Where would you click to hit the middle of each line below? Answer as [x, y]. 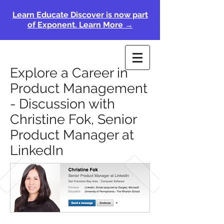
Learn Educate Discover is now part [80, 15]
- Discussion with [62, 104]
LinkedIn [38, 150]
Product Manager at [72, 135]
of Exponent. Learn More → [80, 25]
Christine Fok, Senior [73, 119]
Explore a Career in [69, 73]
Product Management [79, 88]
